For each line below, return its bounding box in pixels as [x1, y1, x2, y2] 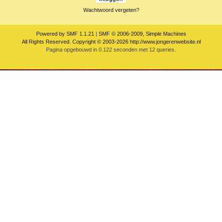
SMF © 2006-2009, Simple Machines [98, 31, 186, 37]
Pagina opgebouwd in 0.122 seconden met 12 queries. [46, 47, 176, 53]
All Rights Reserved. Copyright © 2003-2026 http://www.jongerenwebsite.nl [21, 39, 201, 45]
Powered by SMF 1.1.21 [36, 31, 94, 37]
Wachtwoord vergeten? [83, 7, 139, 13]
